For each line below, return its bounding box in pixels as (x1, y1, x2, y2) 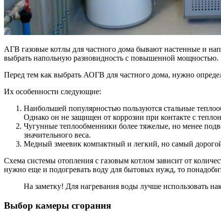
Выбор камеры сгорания (4, 200, 111, 211)
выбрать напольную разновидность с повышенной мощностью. (4, 54, 219, 63)
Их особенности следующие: (4, 87, 101, 96)
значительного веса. (24, 131, 91, 140)
